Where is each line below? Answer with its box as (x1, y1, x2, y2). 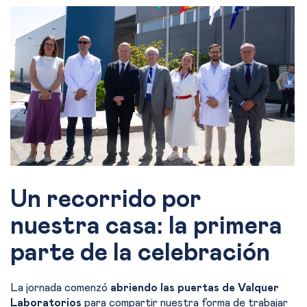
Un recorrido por (10, 187, 201, 212)
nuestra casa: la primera (10, 214, 282, 239)
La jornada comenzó (10, 282, 110, 294)
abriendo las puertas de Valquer (110, 282, 279, 294)
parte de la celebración (10, 241, 270, 266)
